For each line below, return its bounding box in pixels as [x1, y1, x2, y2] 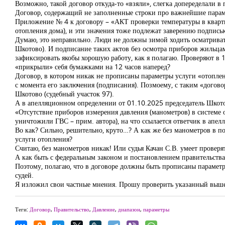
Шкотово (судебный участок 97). [15, 89, 114, 98]
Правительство [54, 205, 89, 213]
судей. [15, 170, 34, 180]
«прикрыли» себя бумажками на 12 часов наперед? [15, 62, 170, 71]
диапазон [118, 205, 140, 213]
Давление [92, 205, 115, 213]
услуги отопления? [15, 134, 72, 144]
